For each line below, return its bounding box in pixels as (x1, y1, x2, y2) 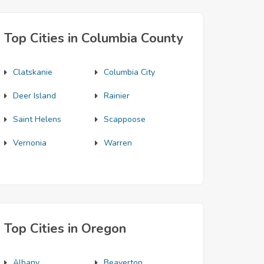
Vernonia (13, 137, 47, 148)
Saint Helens (13, 114, 61, 125)
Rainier (103, 90, 130, 101)
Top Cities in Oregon (4, 220, 126, 237)
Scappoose (103, 114, 146, 125)
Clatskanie (13, 67, 52, 78)
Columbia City (103, 67, 155, 78)
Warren (103, 137, 132, 148)
